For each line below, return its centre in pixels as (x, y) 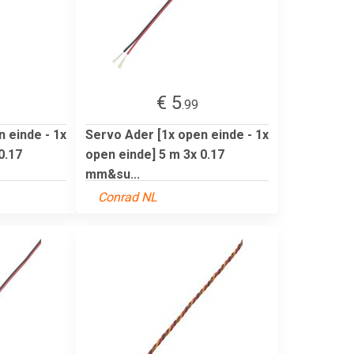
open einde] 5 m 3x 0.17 (155, 154)
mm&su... (113, 174)
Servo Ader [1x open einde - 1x (177, 134)
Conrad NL (128, 197)
